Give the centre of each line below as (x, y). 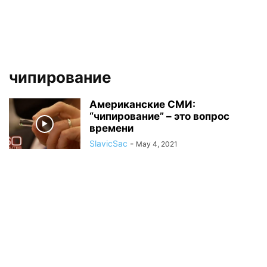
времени (111, 128)
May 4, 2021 (157, 144)
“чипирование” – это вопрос (159, 116)
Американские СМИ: (142, 104)
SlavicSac (108, 143)
